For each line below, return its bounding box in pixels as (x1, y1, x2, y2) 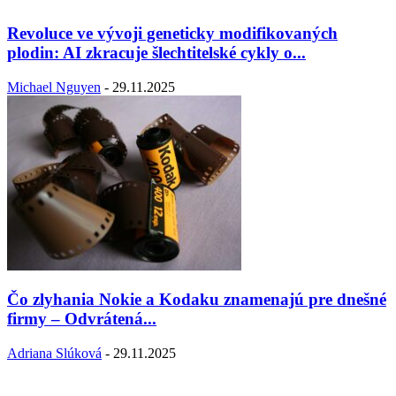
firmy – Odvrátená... (7, 309, 156, 329)
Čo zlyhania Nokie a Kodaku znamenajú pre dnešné (7, 290, 386, 309)
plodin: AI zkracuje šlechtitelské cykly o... (7, 42, 306, 62)
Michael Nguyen (7, 79, 101, 95)
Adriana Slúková (7, 345, 102, 361)
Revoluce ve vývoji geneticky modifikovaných (7, 23, 338, 42)
